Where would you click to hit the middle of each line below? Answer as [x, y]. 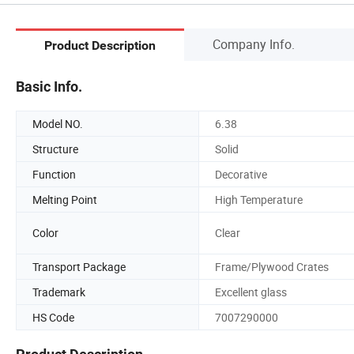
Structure [55, 149]
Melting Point [65, 199]
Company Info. [254, 44]
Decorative [241, 174]
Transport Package [79, 266]
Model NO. [58, 123]
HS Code [53, 317]
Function [54, 174]
